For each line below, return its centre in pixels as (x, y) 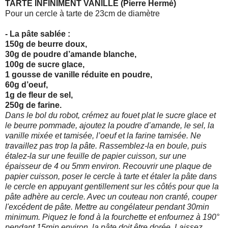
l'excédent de (30, 207)
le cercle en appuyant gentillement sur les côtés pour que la (112, 186)
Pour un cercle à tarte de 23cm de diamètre (82, 13)
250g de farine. (33, 105)
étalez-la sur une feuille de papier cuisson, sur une (96, 156)
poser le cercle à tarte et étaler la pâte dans (139, 176)
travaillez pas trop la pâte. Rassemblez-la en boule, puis (106, 146)
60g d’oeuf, (26, 84)
